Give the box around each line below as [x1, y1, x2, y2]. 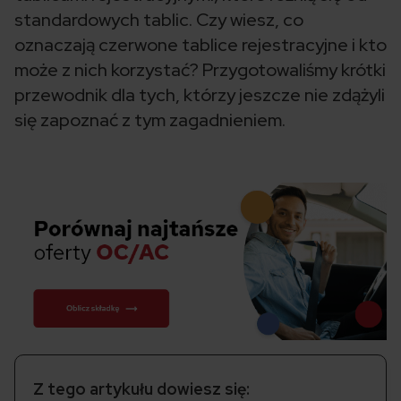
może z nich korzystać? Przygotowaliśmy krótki [14, 58, 386, 81]
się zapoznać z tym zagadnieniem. [14, 108, 286, 132]
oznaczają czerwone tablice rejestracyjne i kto [14, 33, 387, 56]
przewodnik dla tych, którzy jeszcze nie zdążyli [14, 83, 385, 107]
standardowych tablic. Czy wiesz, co [14, 8, 303, 31]
